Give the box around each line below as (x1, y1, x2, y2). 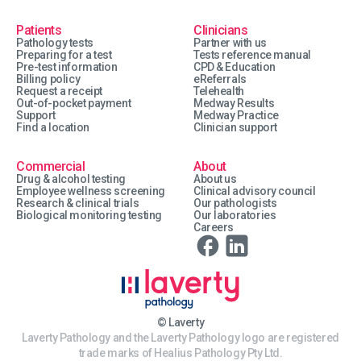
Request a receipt (16, 85, 102, 98)
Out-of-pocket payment (16, 97, 131, 110)
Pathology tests (16, 36, 93, 49)
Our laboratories (193, 209, 276, 222)
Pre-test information (16, 60, 118, 73)
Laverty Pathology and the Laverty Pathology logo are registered (22, 331, 339, 345)
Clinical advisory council (193, 185, 316, 197)
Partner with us (193, 36, 267, 49)
